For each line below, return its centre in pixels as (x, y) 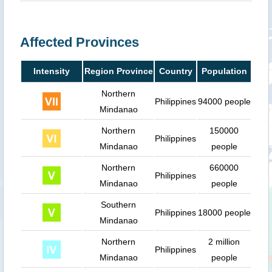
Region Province (118, 71)
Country (175, 71)
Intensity (52, 71)
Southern (118, 205)
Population (224, 71)
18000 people (224, 213)
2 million (224, 242)
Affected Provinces (80, 42)
